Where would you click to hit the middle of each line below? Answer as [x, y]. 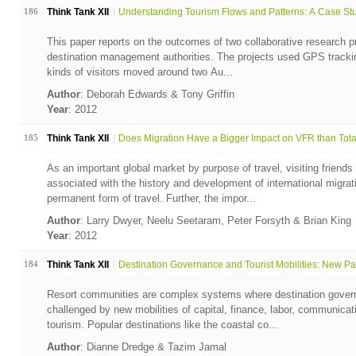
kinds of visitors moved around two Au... [139, 72]
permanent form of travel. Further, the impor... [151, 198]
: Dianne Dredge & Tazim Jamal [155, 347]
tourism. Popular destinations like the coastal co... [162, 325]
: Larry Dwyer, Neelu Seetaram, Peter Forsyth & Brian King [217, 221]
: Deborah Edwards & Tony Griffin [159, 94]
